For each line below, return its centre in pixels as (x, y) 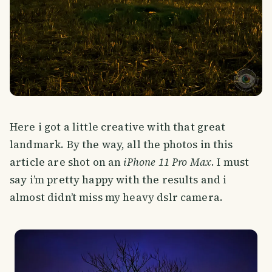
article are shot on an (67, 162)
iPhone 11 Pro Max (168, 162)
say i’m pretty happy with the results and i (118, 180)
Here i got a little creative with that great (118, 127)
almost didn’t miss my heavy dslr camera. (118, 198)
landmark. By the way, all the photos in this (121, 145)
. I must (230, 162)
